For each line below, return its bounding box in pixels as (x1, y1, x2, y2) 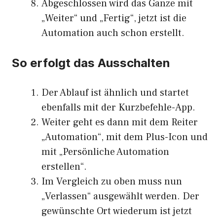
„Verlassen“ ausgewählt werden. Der (41, 190, 199, 203)
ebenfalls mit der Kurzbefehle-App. (41, 101, 195, 114)
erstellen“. (41, 160, 87, 173)
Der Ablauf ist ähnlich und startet (41, 86, 189, 99)
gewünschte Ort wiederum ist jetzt (41, 205, 192, 218)
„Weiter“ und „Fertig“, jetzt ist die (41, 12, 186, 25)
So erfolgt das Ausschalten (12, 56, 170, 70)
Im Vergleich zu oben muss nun (41, 175, 182, 188)
